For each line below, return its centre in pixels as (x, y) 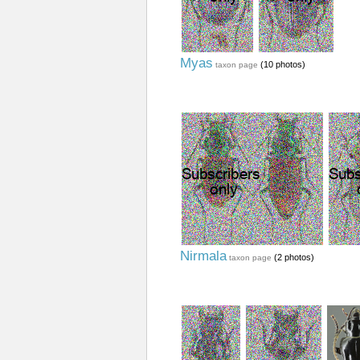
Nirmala (203, 256)
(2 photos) (292, 257)
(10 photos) (281, 64)
